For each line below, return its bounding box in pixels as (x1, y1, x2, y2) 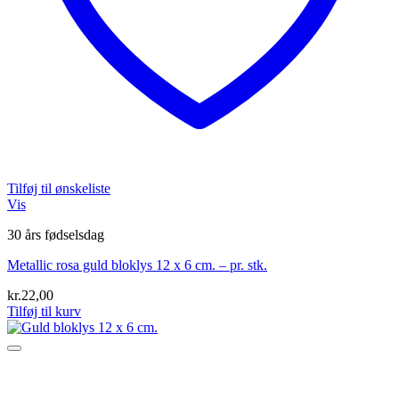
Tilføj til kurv (7, 304, 81, 320)
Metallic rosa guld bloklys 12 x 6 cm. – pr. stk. (7, 257, 267, 273)
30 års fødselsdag (7, 227, 104, 243)
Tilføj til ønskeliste (7, 181, 110, 197)
